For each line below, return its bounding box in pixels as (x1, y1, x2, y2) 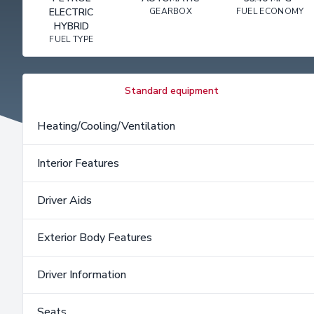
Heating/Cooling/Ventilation (37, 118, 175, 135)
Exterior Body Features (37, 230, 152, 246)
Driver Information (37, 267, 126, 283)
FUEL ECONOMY (235, 6, 304, 18)
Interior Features (37, 156, 119, 172)
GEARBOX (149, 6, 193, 18)
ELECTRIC (49, 6, 94, 20)
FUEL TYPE (49, 34, 94, 46)
